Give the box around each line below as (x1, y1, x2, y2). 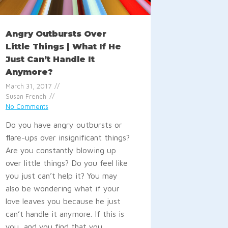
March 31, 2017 (5, 82, 51, 90)
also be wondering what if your (5, 183, 120, 193)
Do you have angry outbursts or (5, 120, 122, 129)
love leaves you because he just (5, 196, 121, 206)
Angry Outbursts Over (5, 28, 106, 39)
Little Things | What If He (5, 41, 121, 51)
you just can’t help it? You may (5, 170, 118, 180)
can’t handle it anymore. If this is (5, 209, 124, 218)
